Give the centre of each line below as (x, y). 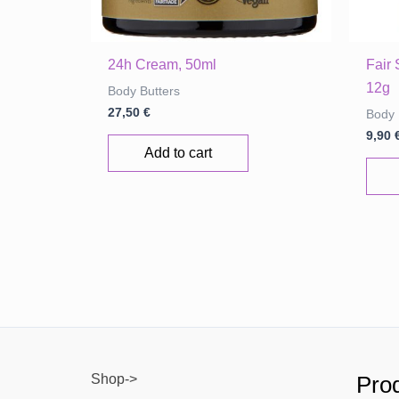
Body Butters (144, 91)
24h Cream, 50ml (163, 64)
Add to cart (179, 152)
